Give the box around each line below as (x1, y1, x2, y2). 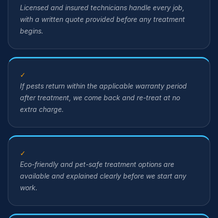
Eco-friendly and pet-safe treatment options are (20, 160, 174, 168)
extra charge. (20, 105, 64, 113)
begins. (20, 27, 43, 35)
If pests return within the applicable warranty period (20, 82, 187, 90)
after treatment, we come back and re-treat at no (20, 93, 180, 102)
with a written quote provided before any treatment (20, 15, 185, 23)
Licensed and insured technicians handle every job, (20, 3, 184, 12)
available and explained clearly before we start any (20, 172, 186, 180)
